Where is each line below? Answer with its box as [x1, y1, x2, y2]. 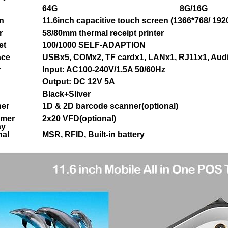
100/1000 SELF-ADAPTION [42, 41, 148, 49]
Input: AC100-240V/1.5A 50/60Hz [42, 65, 165, 74]
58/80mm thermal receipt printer [42, 28, 164, 37]
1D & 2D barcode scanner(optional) [42, 102, 178, 110]
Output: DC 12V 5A [42, 77, 115, 86]
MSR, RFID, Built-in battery [42, 130, 145, 139]
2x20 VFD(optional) [42, 114, 116, 123]
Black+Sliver [42, 90, 91, 98]
